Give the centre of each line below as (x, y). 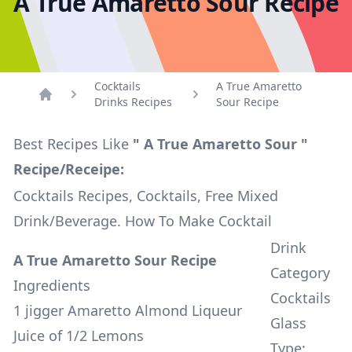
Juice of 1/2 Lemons (79, 335)
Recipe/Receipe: (69, 169)
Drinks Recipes (133, 102)
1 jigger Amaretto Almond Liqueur (128, 310)
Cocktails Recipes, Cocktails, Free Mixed (146, 196)
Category (300, 273)
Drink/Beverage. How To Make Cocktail (143, 221)
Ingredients (52, 285)
